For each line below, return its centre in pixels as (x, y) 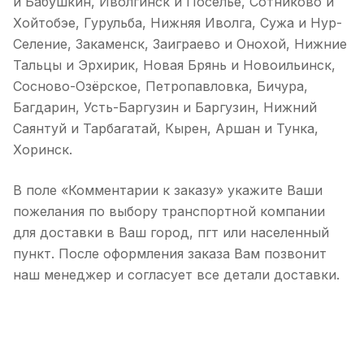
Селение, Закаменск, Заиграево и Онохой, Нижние (180, 44)
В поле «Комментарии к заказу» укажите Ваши (168, 190)
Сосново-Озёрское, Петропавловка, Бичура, (160, 86)
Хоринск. (43, 149)
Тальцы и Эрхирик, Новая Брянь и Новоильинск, (174, 65)
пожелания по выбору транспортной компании (169, 211)
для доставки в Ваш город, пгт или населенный (171, 232)
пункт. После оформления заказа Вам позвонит (170, 253)
